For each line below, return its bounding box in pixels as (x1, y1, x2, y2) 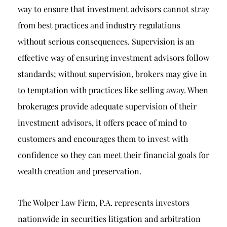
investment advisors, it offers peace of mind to (18, 117, 187, 128)
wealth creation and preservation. (18, 166, 141, 176)
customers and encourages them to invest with (18, 133, 188, 144)
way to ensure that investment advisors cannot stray (18, 4, 209, 14)
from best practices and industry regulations (18, 20, 180, 30)
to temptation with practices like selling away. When (18, 85, 208, 95)
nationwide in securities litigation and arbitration (18, 213, 201, 224)
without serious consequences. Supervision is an (18, 36, 195, 47)
